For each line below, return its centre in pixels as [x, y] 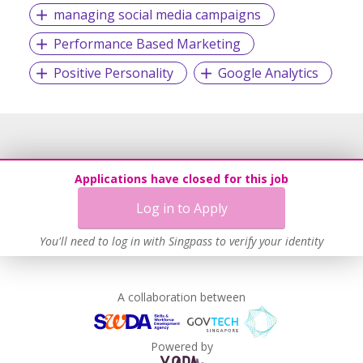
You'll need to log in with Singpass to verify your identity [181, 241]
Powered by [181, 346]
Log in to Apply [181, 208]
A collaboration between [181, 297]
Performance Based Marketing [147, 43]
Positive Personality [113, 73]
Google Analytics [268, 73]
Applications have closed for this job [181, 179]
